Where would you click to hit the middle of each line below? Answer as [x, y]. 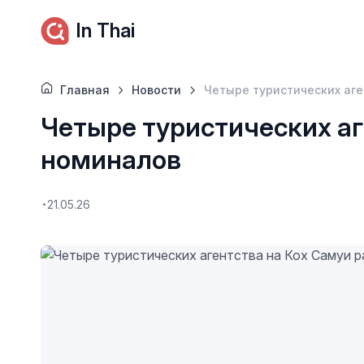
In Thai [105, 30]
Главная [84, 90]
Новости [157, 90]
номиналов [110, 160]
